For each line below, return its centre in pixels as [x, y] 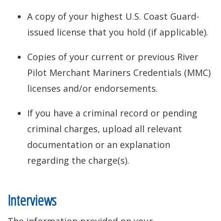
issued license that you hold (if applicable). [118, 32]
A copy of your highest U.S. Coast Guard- [113, 16]
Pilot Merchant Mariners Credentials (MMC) [119, 73]
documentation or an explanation [99, 145]
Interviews [32, 200]
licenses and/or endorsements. [92, 88]
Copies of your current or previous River [113, 57]
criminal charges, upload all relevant [105, 129]
